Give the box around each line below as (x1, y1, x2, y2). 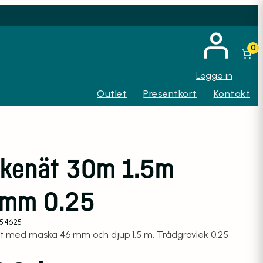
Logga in (196, 69, 232, 81)
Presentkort (143, 88, 197, 99)
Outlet (97, 88, 127, 99)
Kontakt (213, 88, 250, 99)
